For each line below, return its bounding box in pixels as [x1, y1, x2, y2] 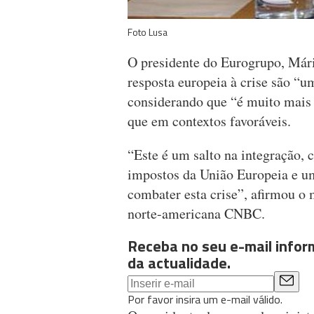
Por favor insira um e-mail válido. [128, 291, 282, 308]
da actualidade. [128, 251, 231, 275]
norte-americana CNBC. [128, 204, 265, 224]
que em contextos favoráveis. [128, 111, 291, 131]
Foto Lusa [128, 25, 168, 40]
